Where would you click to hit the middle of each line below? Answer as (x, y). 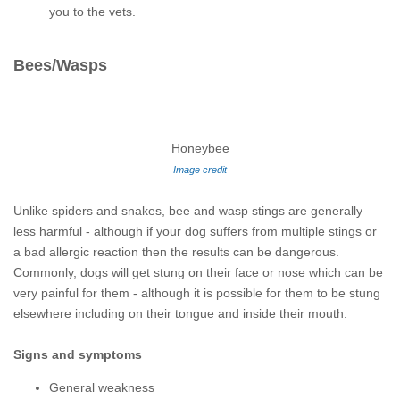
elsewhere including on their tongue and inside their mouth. (180, 313)
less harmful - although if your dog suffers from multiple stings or (195, 231)
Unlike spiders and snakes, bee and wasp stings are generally (188, 211)
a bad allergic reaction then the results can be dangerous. (176, 252)
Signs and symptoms (78, 354)
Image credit (200, 170)
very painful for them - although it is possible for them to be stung (197, 293)
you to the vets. (92, 12)
